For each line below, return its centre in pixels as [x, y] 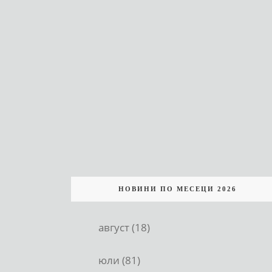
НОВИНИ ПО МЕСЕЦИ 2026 [177, 189]
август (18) [124, 227]
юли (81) [119, 260]
